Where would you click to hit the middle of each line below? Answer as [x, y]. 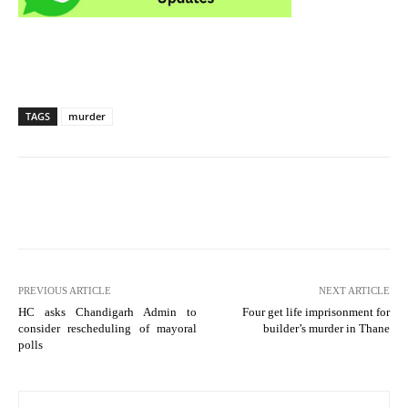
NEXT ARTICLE [354, 290]
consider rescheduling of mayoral [107, 328]
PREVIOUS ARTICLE [65, 290]
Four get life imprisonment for [316, 311]
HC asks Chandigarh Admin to [107, 311]
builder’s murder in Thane [326, 328]
